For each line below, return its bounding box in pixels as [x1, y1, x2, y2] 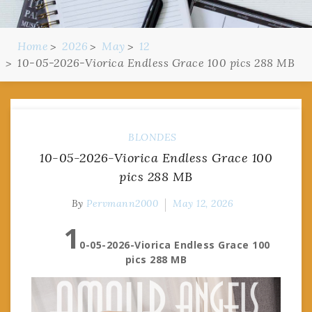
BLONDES [128, 130, 177, 143]
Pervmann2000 [86, 196, 159, 210]
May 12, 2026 [173, 196, 234, 210]
